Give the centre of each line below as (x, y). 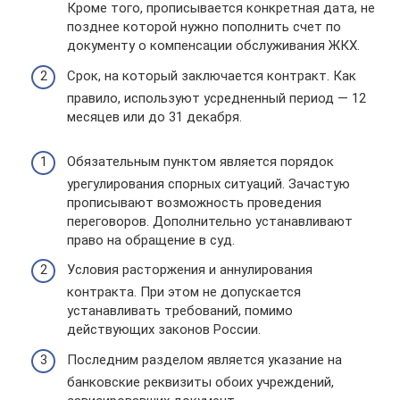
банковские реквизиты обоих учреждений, (200, 382)
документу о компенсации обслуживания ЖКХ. (213, 46)
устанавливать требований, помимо (180, 311)
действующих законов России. (164, 329)
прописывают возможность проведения (194, 202)
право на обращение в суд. (151, 240)
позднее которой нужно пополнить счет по (204, 27)
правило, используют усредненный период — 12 (217, 98)
